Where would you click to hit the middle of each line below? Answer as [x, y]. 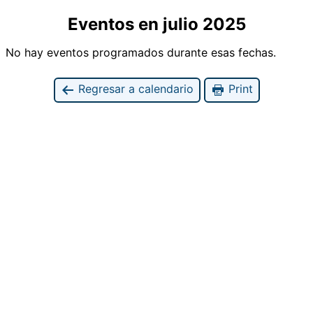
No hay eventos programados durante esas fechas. [141, 52]
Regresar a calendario [134, 88]
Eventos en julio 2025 [156, 24]
